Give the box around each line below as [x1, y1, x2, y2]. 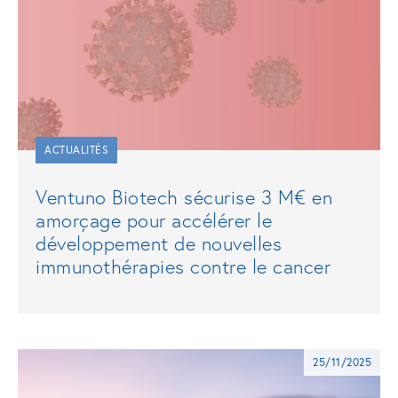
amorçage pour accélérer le [36, 207, 272, 234]
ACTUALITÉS [44, 143, 108, 157]
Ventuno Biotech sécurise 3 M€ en [36, 184, 332, 211]
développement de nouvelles [36, 230, 282, 257]
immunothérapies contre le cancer [36, 253, 330, 280]
